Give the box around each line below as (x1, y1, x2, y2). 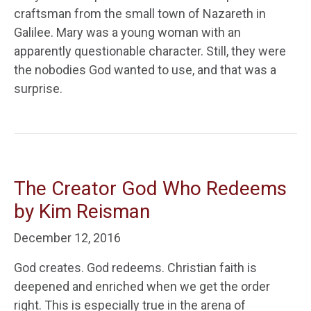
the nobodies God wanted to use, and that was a (14, 62, 276, 77)
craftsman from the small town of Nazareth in (14, 6, 266, 21)
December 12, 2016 (14, 230, 121, 245)
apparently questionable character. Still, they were (14, 44, 286, 58)
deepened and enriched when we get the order (14, 279, 270, 294)
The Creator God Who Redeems (14, 177, 287, 200)
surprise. (14, 81, 62, 96)
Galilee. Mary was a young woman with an (14, 25, 241, 40)
